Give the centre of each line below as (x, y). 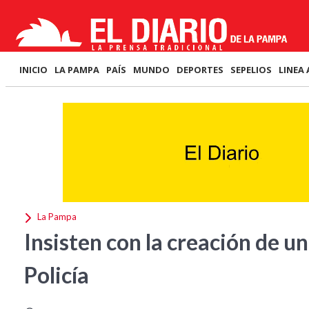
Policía (57, 275)
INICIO (33, 70)
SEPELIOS (251, 70)
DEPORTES (200, 70)
